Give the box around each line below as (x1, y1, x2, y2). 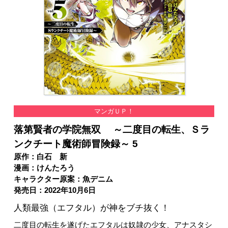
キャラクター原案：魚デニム (13, 175, 113, 184)
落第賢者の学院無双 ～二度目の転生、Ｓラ (13, 124, 210, 135)
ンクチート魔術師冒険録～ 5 (13, 138, 138, 150)
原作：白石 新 (13, 153, 67, 161)
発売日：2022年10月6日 (13, 186, 96, 195)
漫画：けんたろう (13, 164, 75, 173)
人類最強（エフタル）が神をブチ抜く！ (13, 203, 169, 213)
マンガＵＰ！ (94, 107, 134, 116)
